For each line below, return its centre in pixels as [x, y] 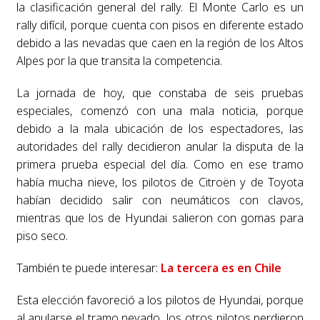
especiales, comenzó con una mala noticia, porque [160, 110]
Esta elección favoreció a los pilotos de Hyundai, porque [160, 300]
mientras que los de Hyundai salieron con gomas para [160, 217]
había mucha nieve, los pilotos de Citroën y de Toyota [160, 182]
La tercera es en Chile [221, 267]
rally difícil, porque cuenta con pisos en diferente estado [160, 25]
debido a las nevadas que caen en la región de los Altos [160, 42]
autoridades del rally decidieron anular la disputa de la [160, 146]
